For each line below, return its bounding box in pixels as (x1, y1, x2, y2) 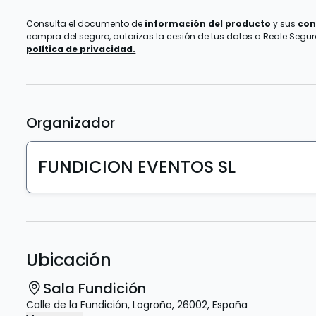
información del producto (145, 18, 274, 30)
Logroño (133, 298, 173, 312)
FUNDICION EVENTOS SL (38, 155, 236, 178)
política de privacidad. (26, 43, 136, 55)
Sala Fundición (43, 279, 147, 298)
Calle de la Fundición (26, 298, 128, 312)
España (212, 298, 248, 312)
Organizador (26, 113, 116, 133)
